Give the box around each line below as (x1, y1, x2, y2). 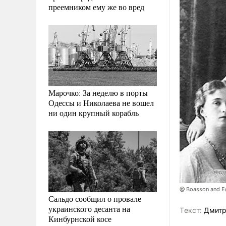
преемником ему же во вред (48, 1, 144, 12)
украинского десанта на (48, 203, 130, 214)
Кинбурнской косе (48, 213, 111, 224)
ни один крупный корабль (48, 107, 139, 118)
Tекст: (180, 206, 202, 215)
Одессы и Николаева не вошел (48, 97, 154, 108)
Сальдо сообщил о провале (48, 193, 141, 204)
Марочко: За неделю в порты (48, 87, 148, 98)
